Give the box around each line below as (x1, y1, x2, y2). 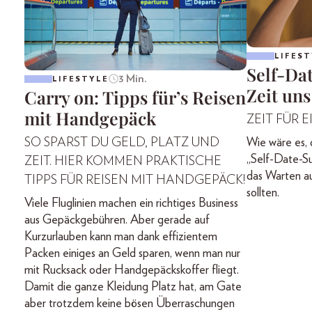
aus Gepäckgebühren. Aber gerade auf (24, 214, 210, 227)
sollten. (246, 187, 279, 200)
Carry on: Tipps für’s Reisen (24, 86, 246, 109)
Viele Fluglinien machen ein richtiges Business (24, 197, 238, 210)
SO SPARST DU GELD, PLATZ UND (24, 136, 219, 150)
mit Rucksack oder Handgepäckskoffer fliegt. (24, 264, 239, 277)
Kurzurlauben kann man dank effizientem (24, 231, 217, 244)
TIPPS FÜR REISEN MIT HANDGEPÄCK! (24, 174, 245, 187)
